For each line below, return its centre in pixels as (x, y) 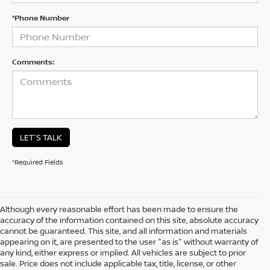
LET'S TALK (41, 137)
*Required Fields (38, 162)
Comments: (33, 61)
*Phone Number (41, 17)
